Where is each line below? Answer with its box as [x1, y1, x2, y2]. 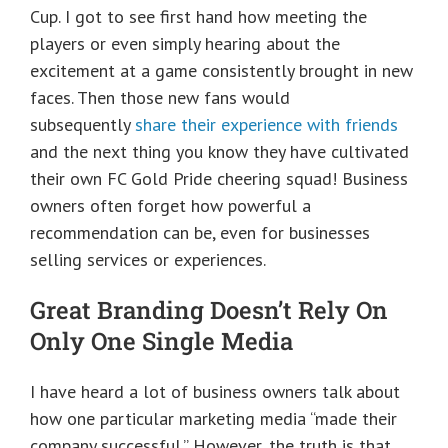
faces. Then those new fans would [30, 86, 290, 110]
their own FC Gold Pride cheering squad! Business [30, 167, 408, 191]
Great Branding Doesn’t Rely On [30, 293, 388, 326]
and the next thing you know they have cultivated [30, 140, 409, 164]
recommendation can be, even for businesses [30, 221, 370, 245]
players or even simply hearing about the [30, 32, 340, 56]
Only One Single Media [30, 324, 293, 357]
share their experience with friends [135, 113, 398, 137]
